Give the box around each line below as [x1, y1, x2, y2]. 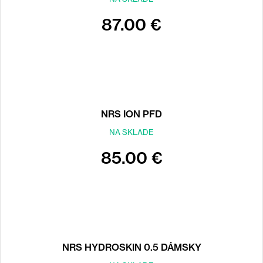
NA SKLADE [109, 127, 154, 137]
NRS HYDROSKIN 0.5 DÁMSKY [62, 241, 201, 253]
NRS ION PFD [101, 108, 162, 120]
